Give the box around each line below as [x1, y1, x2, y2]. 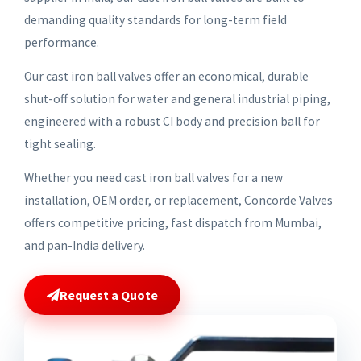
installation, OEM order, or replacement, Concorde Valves [24, 193, 333, 209]
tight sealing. [24, 136, 96, 152]
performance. [24, 35, 99, 51]
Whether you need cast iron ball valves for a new [24, 170, 283, 186]
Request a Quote [60, 287, 158, 304]
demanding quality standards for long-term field [24, 12, 287, 28]
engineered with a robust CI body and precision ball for [24, 114, 320, 130]
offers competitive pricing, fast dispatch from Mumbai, [24, 215, 322, 231]
